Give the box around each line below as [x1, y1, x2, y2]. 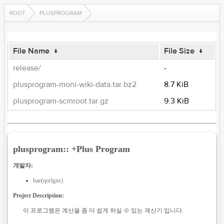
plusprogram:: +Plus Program [13, 143, 130, 154]
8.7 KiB [164, 79, 189, 89]
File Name [13, 46, 50, 56]
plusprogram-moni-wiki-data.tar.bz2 [13, 79, 137, 89]
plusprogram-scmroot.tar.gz [13, 96, 109, 106]
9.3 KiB [164, 96, 189, 106]
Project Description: [13, 191, 64, 199]
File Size [164, 46, 195, 56]
